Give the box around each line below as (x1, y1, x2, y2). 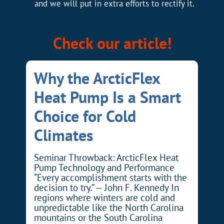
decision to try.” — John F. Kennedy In (33, 181, 179, 194)
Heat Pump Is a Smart (33, 86, 181, 108)
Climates (33, 124, 93, 146)
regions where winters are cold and (33, 191, 175, 204)
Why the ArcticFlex (33, 67, 160, 89)
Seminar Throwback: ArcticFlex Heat (33, 151, 178, 164)
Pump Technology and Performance (33, 161, 174, 174)
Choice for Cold (33, 105, 136, 127)
